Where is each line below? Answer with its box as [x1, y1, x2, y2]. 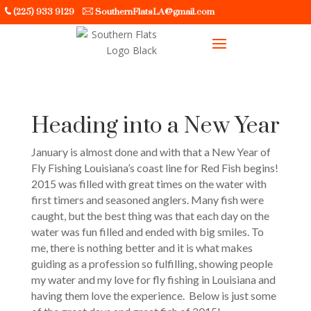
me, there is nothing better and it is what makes [31, 241, 253, 254]
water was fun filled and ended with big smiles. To [31, 225, 264, 238]
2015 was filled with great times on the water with [31, 177, 267, 190]
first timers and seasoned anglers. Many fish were [31, 193, 264, 206]
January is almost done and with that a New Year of [31, 145, 271, 158]
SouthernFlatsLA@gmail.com [94, 6, 215, 17]
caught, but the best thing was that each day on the [31, 209, 269, 222]
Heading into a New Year [31, 112, 280, 140]
